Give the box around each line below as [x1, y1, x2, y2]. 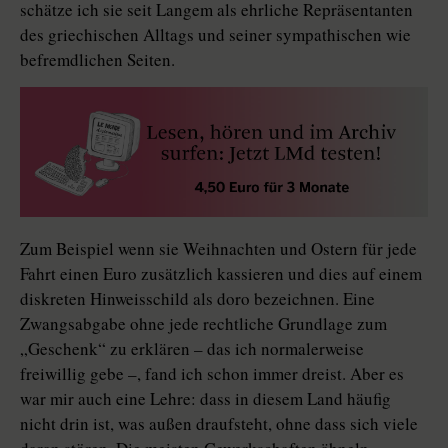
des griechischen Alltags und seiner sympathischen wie [20, 23, 411, 46]
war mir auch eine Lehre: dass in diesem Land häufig [20, 387, 391, 411]
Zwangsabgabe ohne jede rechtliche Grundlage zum [20, 312, 387, 336]
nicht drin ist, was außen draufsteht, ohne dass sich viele [20, 412, 418, 436]
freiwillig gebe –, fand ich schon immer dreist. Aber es [20, 362, 404, 386]
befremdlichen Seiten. [20, 48, 175, 71]
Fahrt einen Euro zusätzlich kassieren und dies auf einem [20, 262, 422, 286]
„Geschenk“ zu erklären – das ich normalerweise [20, 337, 364, 361]
